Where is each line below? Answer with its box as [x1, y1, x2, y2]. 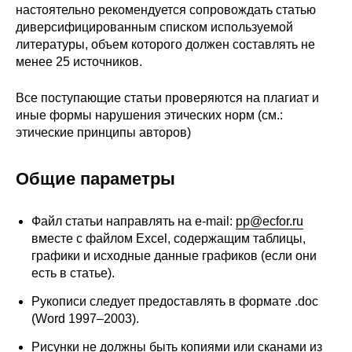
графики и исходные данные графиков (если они [31, 248, 317, 262]
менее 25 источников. [16, 54, 142, 68]
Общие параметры [16, 168, 175, 189]
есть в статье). [31, 266, 115, 280]
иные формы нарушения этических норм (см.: [16, 108, 283, 122]
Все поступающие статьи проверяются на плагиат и [16, 90, 319, 104]
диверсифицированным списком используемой [16, 20, 293, 34]
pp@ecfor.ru [236, 214, 303, 228]
